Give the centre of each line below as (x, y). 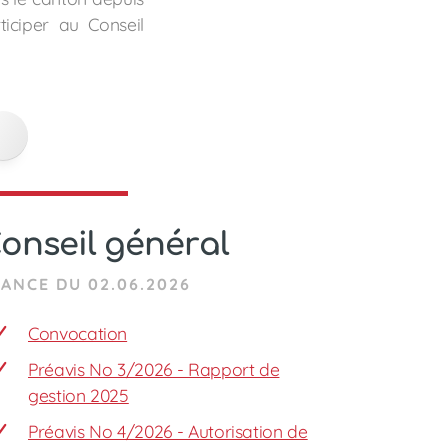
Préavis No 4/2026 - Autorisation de (168, 431)
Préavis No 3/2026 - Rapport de (154, 369)
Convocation (78, 333)
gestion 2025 (78, 395)
